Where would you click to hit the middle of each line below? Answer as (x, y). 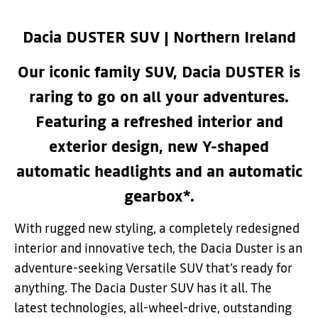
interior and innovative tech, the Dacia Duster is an (158, 248)
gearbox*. (159, 197)
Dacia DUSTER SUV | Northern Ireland (159, 38)
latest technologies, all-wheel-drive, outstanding (153, 308)
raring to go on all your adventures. (159, 97)
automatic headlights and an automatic (159, 172)
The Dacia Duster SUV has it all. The (171, 288)
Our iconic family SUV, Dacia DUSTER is (159, 72)
